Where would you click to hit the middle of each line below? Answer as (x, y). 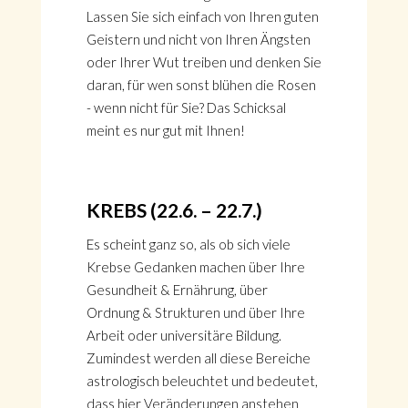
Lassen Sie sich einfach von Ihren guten (202, 16)
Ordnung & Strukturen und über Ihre (195, 312)
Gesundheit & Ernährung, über (177, 290)
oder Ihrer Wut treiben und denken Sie (204, 62)
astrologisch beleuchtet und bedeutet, (202, 381)
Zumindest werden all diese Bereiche (198, 358)
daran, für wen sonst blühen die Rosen (201, 85)
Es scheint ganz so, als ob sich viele (188, 244)
